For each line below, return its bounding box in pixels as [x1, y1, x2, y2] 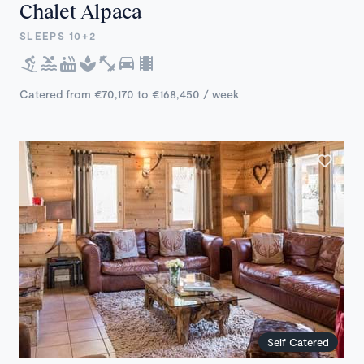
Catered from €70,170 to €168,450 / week [19, 87, 239, 102]
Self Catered [267, 335, 329, 349]
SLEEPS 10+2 [19, 29, 97, 43]
